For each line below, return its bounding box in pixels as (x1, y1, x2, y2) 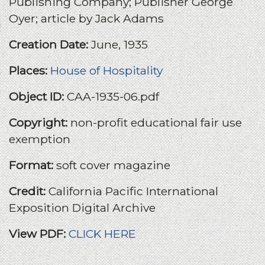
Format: (9, 158, 56, 173)
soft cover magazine (56, 158, 170, 173)
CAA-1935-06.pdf (67, 89, 159, 104)
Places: (9, 63, 50, 78)
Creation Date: (9, 37, 91, 52)
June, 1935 (91, 37, 148, 52)
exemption (9, 132, 70, 147)
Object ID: (9, 89, 67, 104)
